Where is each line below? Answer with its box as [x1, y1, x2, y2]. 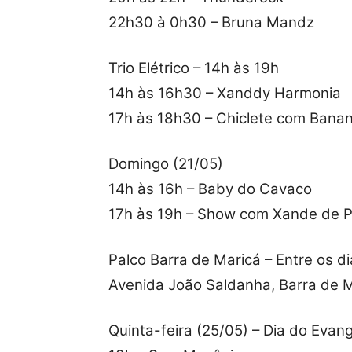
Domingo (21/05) [108, 155, 223, 174]
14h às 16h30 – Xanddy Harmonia [108, 84, 341, 103]
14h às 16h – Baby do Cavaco [108, 180, 312, 199]
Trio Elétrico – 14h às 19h [108, 59, 279, 78]
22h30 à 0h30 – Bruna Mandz [108, 13, 314, 32]
